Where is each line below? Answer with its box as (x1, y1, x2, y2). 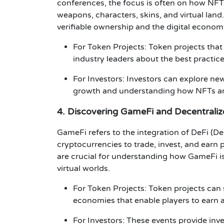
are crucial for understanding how (57, 151, 188, 161)
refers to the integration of (86, 127, 191, 137)
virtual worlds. (57, 163, 110, 173)
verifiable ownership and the (57, 21, 166, 32)
